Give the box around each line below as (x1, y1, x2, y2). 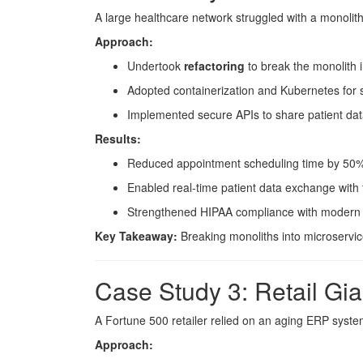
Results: (95, 130, 141, 147)
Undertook (127, 58, 184, 74)
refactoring (184, 58, 245, 74)
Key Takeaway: (95, 228, 177, 244)
